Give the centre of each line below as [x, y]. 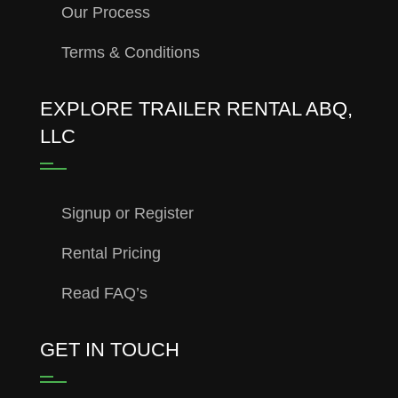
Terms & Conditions [130, 53]
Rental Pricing [111, 254]
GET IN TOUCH [109, 350]
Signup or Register [127, 214]
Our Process [105, 13]
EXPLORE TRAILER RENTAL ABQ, [196, 109]
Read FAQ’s [104, 294]
